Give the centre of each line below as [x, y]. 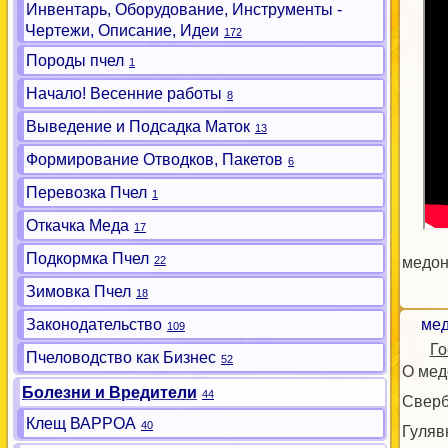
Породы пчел [75, 60]
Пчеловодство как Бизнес [121, 357]
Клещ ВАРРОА [81, 423]
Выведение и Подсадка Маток [138, 126]
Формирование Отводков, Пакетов [154, 159]
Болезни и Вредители [109, 392]
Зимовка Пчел [78, 291]
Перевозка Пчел [86, 192]
